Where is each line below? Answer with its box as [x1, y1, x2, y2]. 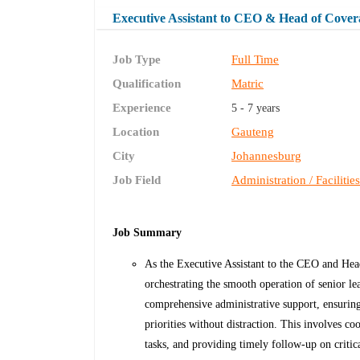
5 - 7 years [231, 102, 280, 115]
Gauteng [231, 125, 275, 139]
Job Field [112, 174, 162, 187]
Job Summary [112, 227, 182, 239]
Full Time [231, 53, 280, 67]
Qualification [112, 77, 182, 91]
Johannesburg [231, 149, 302, 163]
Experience [112, 101, 172, 115]
